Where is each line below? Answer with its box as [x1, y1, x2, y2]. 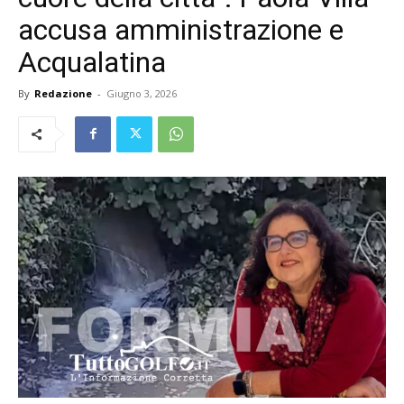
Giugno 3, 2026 [106, 86, 177, 100]
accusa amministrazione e [18, 12, 344, 47]
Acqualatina [18, 44, 166, 79]
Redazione [34, 86, 92, 100]
